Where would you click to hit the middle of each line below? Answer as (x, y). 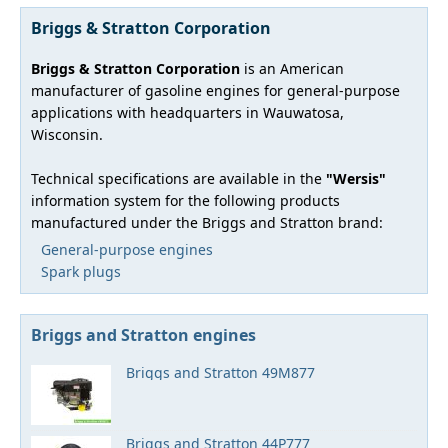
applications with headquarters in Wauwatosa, (187, 112)
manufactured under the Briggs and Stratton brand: (207, 222)
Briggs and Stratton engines (143, 335)
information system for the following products (185, 200)
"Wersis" (356, 178)
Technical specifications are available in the (178, 178)
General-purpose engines (127, 249)
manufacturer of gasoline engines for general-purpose (215, 90)
